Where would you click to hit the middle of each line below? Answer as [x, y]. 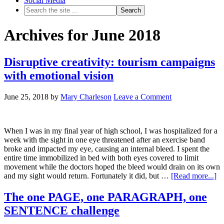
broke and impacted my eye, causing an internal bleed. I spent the [107, 148]
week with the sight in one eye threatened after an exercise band [104, 139]
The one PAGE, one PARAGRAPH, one [105, 197]
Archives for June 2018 [82, 35]
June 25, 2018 [26, 96]
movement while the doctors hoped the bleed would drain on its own [112, 166]
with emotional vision [59, 75]
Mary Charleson [86, 96]
